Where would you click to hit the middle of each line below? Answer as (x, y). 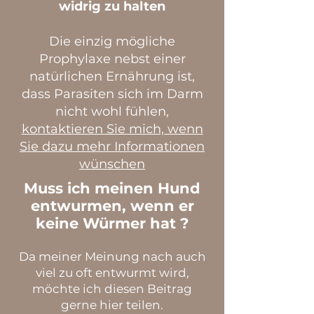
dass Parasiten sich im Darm (112, 94)
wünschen (112, 164)
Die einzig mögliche (112, 41)
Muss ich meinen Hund (112, 188)
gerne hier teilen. (112, 305)
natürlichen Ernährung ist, (112, 76)
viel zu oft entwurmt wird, (112, 273)
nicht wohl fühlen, (112, 111)
